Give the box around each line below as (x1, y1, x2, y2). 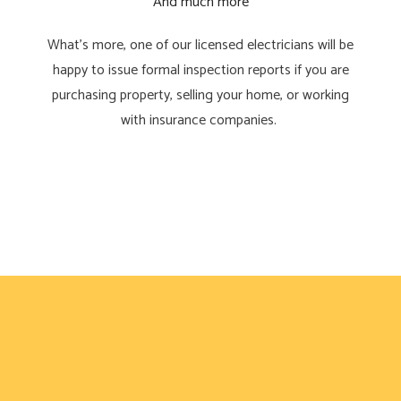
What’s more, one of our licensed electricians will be (47, 32, 354, 57)
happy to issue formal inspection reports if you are (52, 57, 349, 82)
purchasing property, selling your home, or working (52, 82, 349, 107)
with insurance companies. (121, 107, 280, 132)
